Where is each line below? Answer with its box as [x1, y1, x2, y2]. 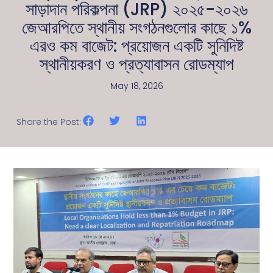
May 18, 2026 [110, 79, 163, 92]
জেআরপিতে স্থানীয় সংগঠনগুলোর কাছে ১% [21, 15, 252, 40]
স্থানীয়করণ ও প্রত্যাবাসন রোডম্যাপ [39, 52, 234, 76]
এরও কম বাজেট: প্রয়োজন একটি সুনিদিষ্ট [29, 34, 244, 58]
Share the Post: [16, 115, 82, 128]
